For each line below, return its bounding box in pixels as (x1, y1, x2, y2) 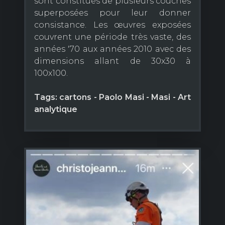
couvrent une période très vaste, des (34, 32, 191, 42)
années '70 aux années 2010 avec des (34, 44, 191, 54)
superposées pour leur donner (34, 8, 191, 18)
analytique (34, 104, 77, 115)
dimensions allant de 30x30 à (34, 56, 191, 66)
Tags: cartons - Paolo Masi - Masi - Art (34, 92, 191, 102)
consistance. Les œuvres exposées (34, 20, 191, 30)
